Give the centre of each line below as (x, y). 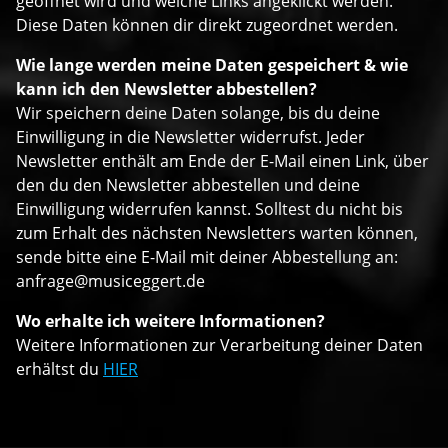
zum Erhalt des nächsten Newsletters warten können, (217, 233)
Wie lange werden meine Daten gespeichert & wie (212, 65)
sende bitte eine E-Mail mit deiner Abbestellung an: (207, 257)
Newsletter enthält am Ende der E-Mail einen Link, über (222, 161)
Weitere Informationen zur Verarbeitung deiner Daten (219, 345)
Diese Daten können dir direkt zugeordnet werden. (207, 25)
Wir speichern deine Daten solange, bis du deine (198, 113)
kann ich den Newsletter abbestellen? (166, 89)
